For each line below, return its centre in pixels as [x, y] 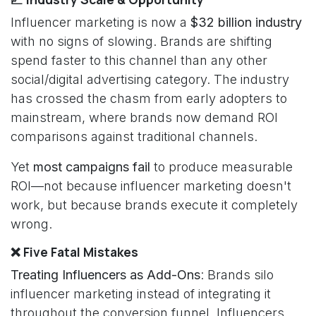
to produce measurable [221, 167]
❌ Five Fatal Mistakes [74, 252]
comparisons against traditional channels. [134, 136]
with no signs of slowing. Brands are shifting [141, 41]
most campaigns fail [92, 167]
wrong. [31, 224]
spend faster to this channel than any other [139, 60]
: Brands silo [237, 275]
